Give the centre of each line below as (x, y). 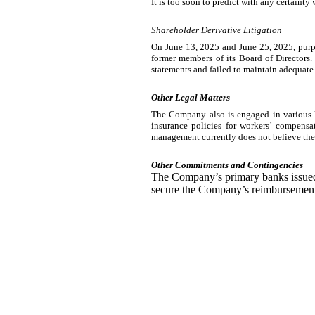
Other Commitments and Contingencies (227, 165)
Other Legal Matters (191, 97)
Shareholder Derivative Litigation (217, 30)
